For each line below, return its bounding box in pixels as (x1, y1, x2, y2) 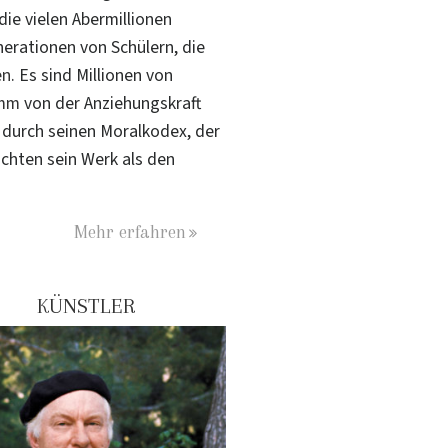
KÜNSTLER (36, 293, 135, 318)
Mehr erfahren (74, 220, 186, 242)
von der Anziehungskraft (20, 90, 201, 116)
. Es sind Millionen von (11, 62, 173, 88)
